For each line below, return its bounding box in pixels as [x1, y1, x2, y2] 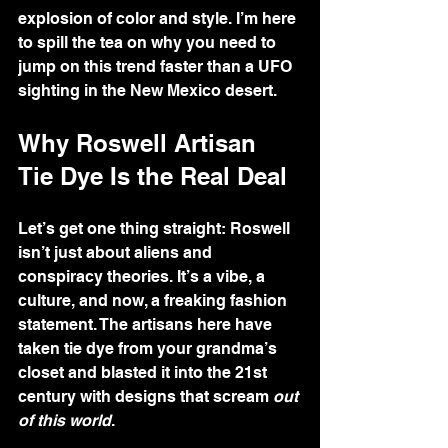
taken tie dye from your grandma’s [18, 339, 281, 358]
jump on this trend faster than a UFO [18, 57, 296, 76]
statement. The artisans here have [18, 315, 276, 334]
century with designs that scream [18, 387, 273, 406]
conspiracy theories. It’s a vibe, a [18, 267, 269, 286]
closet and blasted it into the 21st [18, 363, 271, 382]
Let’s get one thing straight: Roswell [18, 219, 294, 238]
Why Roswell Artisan [18, 129, 263, 157]
